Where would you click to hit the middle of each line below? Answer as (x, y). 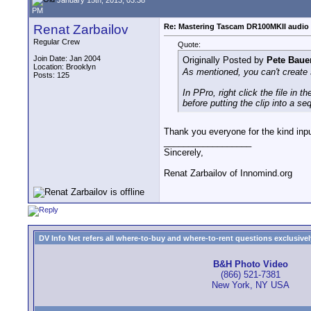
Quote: (189, 45)
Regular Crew (57, 42)
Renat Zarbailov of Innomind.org (228, 174)
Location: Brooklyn (65, 67)
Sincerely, (184, 153)
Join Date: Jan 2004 (67, 58)
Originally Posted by (225, 60)
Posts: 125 (51, 75)
